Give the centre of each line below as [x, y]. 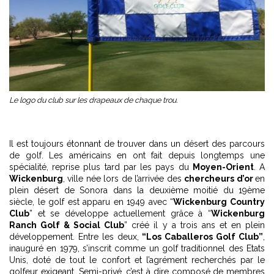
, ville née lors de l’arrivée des [124, 179]
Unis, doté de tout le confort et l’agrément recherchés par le [137, 260]
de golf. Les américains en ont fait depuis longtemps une [137, 156]
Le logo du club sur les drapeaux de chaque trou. [93, 100]
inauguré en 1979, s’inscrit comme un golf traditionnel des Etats [137, 249]
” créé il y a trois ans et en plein [195, 225]
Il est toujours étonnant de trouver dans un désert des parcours [137, 144]
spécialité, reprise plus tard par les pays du [101, 167]
